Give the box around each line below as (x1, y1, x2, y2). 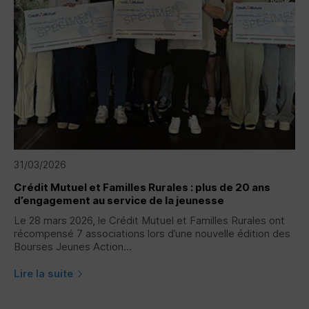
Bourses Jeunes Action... (14, 239, 132, 253)
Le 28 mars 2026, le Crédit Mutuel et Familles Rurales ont (14, 213, 285, 227)
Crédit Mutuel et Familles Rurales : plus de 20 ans (14, 180, 270, 194)
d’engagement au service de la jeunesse (14, 193, 224, 207)
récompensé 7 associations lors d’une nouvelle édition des (14, 226, 290, 240)
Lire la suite (14, 266, 73, 280)
